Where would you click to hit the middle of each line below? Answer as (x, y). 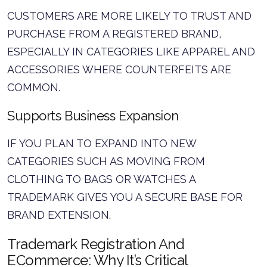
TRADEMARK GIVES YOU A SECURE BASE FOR (125, 197)
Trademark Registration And (96, 244)
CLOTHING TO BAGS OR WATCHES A (101, 179)
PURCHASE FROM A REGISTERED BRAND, (114, 34)
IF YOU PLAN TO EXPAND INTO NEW (102, 143)
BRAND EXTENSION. (59, 215)
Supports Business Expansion (93, 116)
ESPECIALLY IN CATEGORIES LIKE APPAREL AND (131, 52)
